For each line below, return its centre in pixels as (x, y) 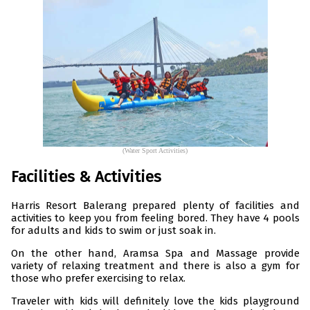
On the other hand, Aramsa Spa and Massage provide (155, 253)
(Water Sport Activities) (155, 151)
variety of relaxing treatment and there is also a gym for (155, 265)
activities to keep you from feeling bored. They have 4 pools (155, 218)
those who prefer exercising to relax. (98, 278)
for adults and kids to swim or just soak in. (113, 230)
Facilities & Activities (86, 177)
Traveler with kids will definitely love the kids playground (155, 301)
